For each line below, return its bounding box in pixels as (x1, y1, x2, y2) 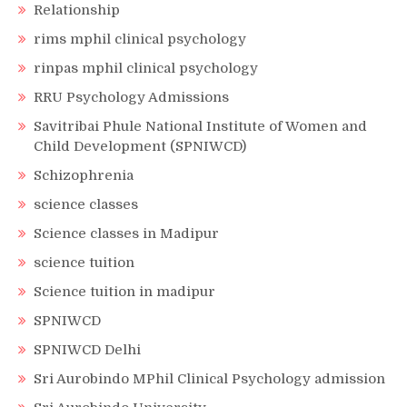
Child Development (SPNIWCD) (34, 138, 246, 155)
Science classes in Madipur (34, 225, 219, 243)
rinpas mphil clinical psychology (34, 60, 258, 77)
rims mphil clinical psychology (34, 31, 246, 48)
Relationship (34, 2, 120, 19)
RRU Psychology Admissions (34, 89, 229, 106)
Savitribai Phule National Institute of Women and (34, 118, 367, 135)
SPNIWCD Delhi (34, 342, 141, 359)
